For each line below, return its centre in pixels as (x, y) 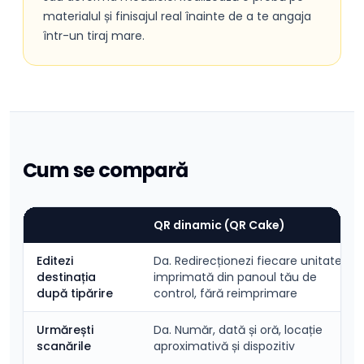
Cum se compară (106, 170)
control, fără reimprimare (225, 293)
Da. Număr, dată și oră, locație (238, 330)
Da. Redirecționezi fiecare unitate (248, 261)
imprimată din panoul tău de (235, 277)
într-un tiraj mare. (94, 36)
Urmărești (65, 330)
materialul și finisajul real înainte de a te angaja (177, 16)
